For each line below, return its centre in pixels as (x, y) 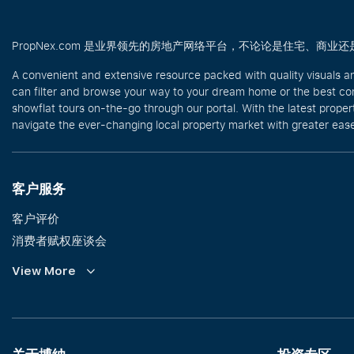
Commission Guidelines (78, 262)
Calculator (40, 284)
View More (44, 271)
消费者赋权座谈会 (59, 240)
